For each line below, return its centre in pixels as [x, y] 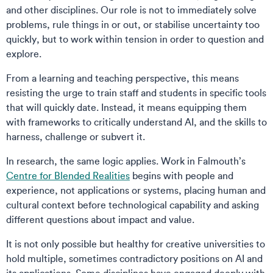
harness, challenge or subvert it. [77, 136]
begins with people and [182, 175]
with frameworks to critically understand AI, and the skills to [136, 122]
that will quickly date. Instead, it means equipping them [126, 107]
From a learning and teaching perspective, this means [122, 78]
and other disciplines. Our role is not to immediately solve [131, 10]
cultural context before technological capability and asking [133, 205]
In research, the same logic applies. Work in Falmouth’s [126, 161]
